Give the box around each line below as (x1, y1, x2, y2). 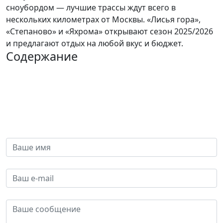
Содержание (6, 48, 78, 65)
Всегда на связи (6, 96, 67, 107)
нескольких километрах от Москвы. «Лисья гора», (6, 14, 201, 25)
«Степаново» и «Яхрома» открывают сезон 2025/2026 (6, 26, 213, 37)
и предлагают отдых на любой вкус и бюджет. (6, 38, 183, 49)
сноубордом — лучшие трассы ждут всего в (6, 2, 176, 13)
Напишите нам (6, 106, 99, 123)
